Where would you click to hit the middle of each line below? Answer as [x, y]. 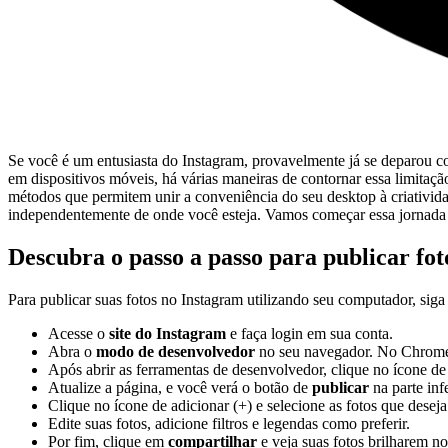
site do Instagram [167, 333]
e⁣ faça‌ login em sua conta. [309, 333]
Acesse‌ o [78, 333]
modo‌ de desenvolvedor [175, 351]
